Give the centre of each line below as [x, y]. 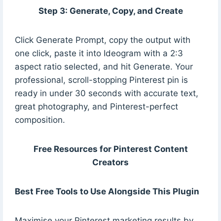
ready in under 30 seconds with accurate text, [106, 93]
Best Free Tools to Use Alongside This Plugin [107, 191]
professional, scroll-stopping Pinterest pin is [101, 80]
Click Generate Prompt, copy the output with [102, 40]
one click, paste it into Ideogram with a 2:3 [99, 53]
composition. [40, 120]
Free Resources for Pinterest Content [110, 149]
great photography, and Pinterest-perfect [96, 106]
